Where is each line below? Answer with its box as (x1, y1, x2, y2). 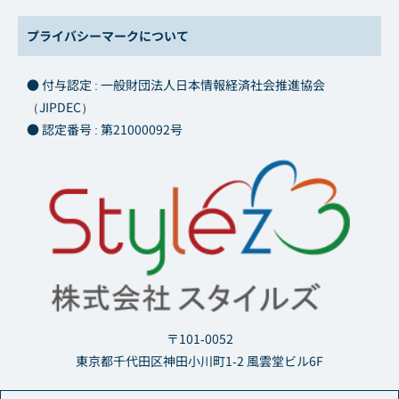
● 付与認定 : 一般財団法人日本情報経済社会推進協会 (27, 76, 325, 94)
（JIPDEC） (27, 98, 94, 117)
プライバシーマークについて (27, 27, 189, 45)
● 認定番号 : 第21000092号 (27, 120, 183, 139)
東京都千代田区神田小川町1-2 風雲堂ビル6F (76, 352, 323, 370)
